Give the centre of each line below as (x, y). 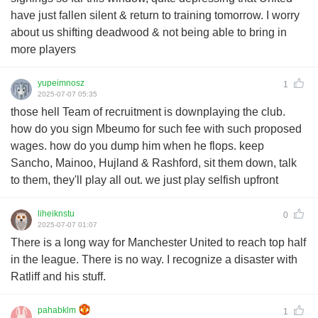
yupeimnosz (61, 83)
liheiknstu (56, 213)
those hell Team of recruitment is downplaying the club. (148, 111)
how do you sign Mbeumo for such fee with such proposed (156, 128)
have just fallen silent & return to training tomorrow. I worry (155, 15)
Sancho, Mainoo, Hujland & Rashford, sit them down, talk (154, 163)
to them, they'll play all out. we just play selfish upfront (144, 180)
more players (43, 49)
